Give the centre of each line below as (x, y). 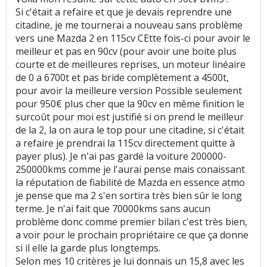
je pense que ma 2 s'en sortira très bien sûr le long (129, 196)
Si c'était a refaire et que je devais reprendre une (124, 12)
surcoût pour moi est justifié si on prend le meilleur (130, 117)
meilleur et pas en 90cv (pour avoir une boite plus (126, 52)
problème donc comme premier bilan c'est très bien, (131, 222)
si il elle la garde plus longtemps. (88, 248)
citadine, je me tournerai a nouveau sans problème (129, 25)
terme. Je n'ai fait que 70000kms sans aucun (113, 209)
